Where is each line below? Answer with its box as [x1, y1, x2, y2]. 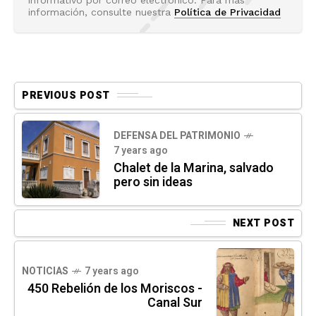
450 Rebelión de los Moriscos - [28, 279, 202, 298]
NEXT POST [232, 215, 294, 231]
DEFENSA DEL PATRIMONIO [114, 128, 241, 144]
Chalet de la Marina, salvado [114, 159, 274, 178]
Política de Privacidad [174, 6, 281, 18]
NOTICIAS [22, 263, 68, 279]
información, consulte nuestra [28, 6, 174, 18]
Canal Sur [147, 293, 202, 312]
